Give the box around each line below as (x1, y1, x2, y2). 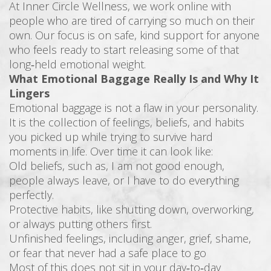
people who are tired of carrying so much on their (9, 13, 255, 28)
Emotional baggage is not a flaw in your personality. (9, 100, 258, 115)
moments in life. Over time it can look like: (9, 143, 213, 158)
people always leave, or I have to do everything (9, 172, 239, 188)
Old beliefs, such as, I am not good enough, (9, 158, 224, 173)
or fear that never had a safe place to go (9, 245, 206, 260)
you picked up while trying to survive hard (9, 129, 213, 144)
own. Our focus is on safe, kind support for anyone (9, 27, 260, 42)
